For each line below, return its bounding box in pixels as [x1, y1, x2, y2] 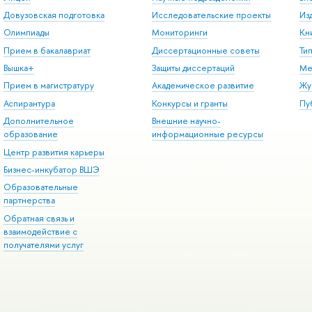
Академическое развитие [151, 79, 254, 92]
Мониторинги [151, 26, 208, 39]
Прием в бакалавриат [3, 44, 91, 56]
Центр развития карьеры [3, 146, 104, 158]
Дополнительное [3, 115, 74, 127]
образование [3, 128, 58, 141]
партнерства [3, 194, 55, 207]
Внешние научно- [151, 115, 221, 127]
